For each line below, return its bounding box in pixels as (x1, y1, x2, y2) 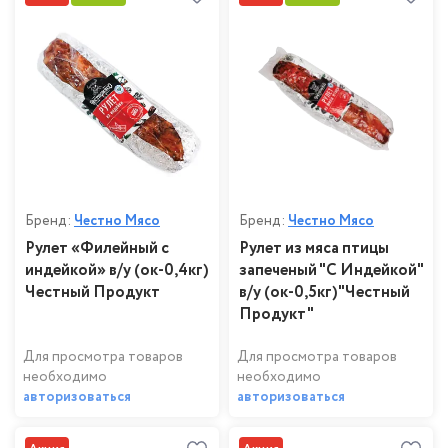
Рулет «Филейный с (25, 237, 169, 261)
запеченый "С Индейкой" (239, 259, 423, 283)
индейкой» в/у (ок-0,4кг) (25, 259, 209, 283)
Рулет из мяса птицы (239, 237, 389, 261)
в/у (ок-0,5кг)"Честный (239, 281, 410, 305)
